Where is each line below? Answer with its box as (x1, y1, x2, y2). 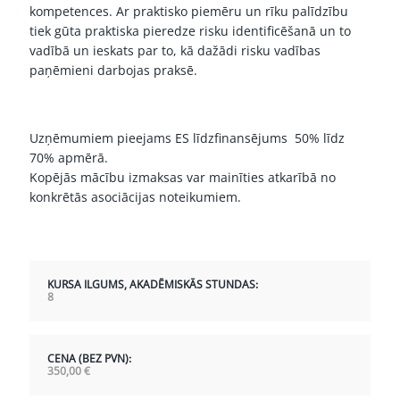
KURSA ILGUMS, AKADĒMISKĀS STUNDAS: (47, 277, 258, 292)
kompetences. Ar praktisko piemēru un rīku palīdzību (29, 3, 348, 20)
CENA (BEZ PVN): (47, 351, 131, 366)
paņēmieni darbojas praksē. (29, 62, 197, 79)
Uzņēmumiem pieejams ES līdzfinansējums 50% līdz (29, 129, 345, 146)
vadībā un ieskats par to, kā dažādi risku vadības (29, 42, 321, 59)
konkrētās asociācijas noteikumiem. (29, 188, 241, 205)
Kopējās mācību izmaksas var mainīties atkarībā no (29, 169, 336, 186)
